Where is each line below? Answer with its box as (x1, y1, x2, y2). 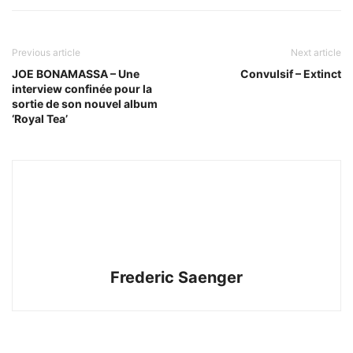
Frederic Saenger (110, 268, 243, 287)
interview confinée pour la (12, 82, 152, 95)
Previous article (12, 46, 80, 58)
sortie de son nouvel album (12, 97, 158, 110)
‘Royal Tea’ (12, 112, 68, 125)
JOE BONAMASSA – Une (12, 67, 139, 80)
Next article (291, 46, 341, 58)
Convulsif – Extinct (240, 67, 341, 80)
